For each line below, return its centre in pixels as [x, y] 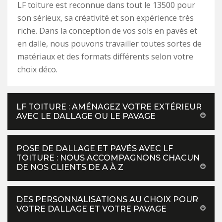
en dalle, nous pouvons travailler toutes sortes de [110, 44]
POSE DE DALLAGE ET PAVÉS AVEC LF [95, 149]
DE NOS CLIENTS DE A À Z [70, 167]
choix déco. [37, 70]
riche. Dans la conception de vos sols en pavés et [107, 31]
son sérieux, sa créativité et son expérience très [106, 18]
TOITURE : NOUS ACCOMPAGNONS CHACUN [108, 158]
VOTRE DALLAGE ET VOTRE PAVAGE [91, 209]
